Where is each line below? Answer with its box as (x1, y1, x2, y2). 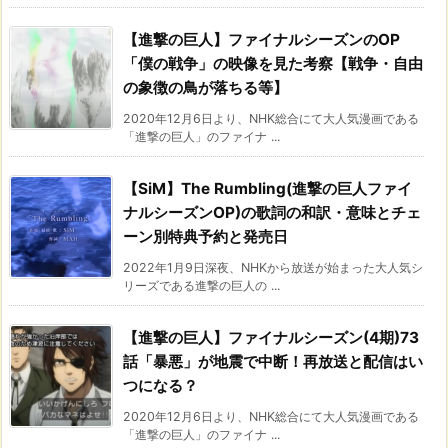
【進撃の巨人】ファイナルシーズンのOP (123, 29, 400, 49)
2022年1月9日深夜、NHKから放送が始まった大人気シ (123, 259, 423, 275)
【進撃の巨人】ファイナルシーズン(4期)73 (123, 327, 419, 347)
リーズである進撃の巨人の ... (123, 277, 280, 293)
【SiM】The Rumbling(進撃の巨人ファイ (123, 178, 412, 198)
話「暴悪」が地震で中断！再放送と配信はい (123, 351, 423, 371)
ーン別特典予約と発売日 (123, 226, 288, 246)
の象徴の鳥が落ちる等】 (123, 77, 288, 97)
